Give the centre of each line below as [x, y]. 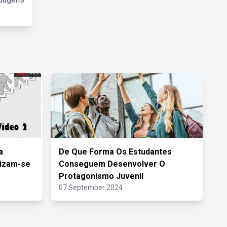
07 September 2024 [91, 187]
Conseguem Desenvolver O [112, 164]
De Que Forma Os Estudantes [115, 152]
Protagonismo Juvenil [101, 176]
